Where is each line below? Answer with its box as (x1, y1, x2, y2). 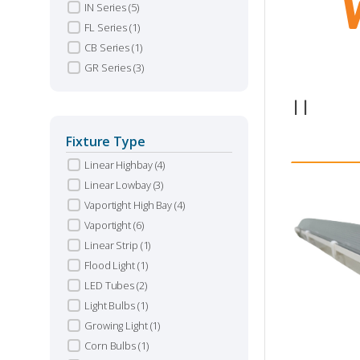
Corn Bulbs (84, 338, 138, 353)
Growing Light (84, 318, 150, 333)
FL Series (84, 20, 129, 35)
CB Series (84, 40, 132, 55)
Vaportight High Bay (84, 198, 174, 212)
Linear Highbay (84, 157, 155, 172)
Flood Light (84, 258, 137, 272)
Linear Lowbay (84, 178, 153, 192)
